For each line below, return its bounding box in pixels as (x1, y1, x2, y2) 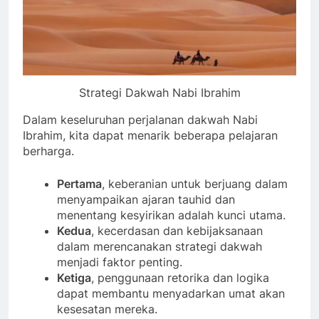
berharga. (23, 143, 74, 158)
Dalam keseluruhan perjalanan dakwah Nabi (23, 112, 258, 127)
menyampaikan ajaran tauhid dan (57, 192, 235, 206)
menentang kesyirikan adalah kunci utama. (57, 207, 286, 222)
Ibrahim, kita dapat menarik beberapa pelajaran (23, 127, 278, 142)
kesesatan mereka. (57, 301, 157, 316)
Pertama (57, 176, 102, 191)
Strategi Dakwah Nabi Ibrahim (78, 85, 241, 100)
